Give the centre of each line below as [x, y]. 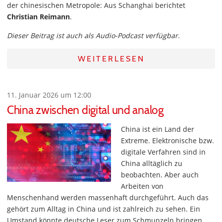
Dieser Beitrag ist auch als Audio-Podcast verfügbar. [93, 35]
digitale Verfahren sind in [163, 152]
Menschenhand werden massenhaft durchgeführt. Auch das [108, 197]
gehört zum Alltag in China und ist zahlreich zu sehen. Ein [104, 209]
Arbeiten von [142, 186]
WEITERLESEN [111, 59]
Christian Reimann [38, 17]
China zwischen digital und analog [85, 110]
